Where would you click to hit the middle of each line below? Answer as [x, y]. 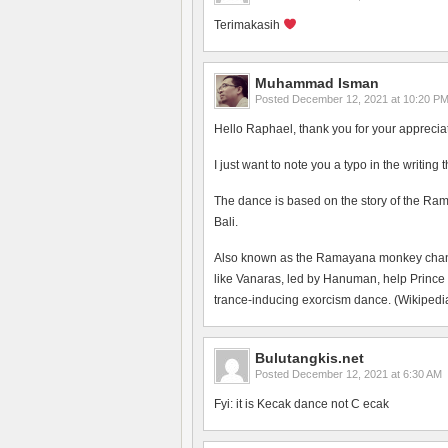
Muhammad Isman [317, 83]
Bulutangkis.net [309, 358]
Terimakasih [248, 25]
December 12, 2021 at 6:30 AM [367, 374]
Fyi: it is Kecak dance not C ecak [301, 404]
